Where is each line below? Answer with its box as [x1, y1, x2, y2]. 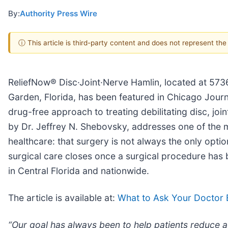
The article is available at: [8, 192, 118, 203]
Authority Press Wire [20, 9, 97, 19]
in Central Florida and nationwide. [8, 165, 149, 176]
